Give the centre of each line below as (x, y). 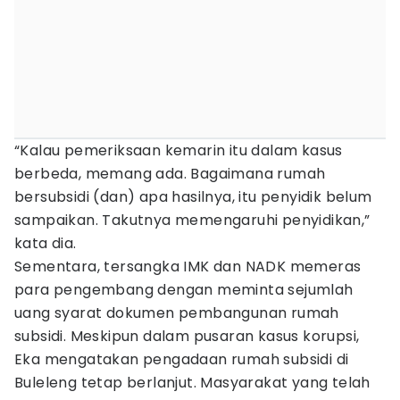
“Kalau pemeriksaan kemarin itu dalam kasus (179, 150)
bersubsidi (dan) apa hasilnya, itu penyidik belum (193, 197)
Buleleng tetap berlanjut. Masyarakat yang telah (192, 383)
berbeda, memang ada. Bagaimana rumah (170, 174)
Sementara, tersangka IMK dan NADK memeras (188, 267)
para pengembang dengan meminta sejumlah (184, 290)
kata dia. (46, 243)
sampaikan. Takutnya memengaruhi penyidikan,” (192, 220)
